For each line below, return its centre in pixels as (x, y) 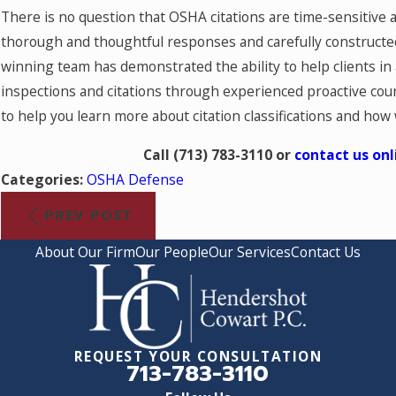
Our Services (250, 252)
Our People (172, 252)
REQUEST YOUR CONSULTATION (198, 357)
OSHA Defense (135, 179)
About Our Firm (85, 252)
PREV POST (89, 215)
